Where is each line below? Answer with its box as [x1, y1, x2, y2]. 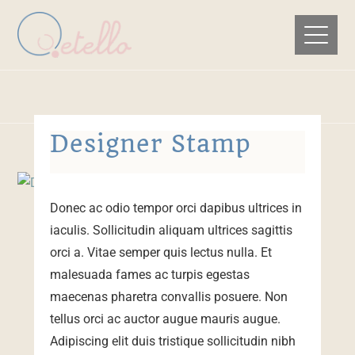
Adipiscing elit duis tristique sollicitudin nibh [49, 333, 296, 349]
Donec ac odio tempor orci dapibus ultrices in [49, 200, 302, 216]
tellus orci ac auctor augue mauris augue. [49, 311, 281, 326]
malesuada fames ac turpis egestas [49, 266, 250, 282]
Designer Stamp [49, 129, 251, 158]
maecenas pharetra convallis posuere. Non [49, 288, 288, 304]
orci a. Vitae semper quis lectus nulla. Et [49, 244, 272, 260]
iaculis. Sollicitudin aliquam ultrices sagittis [49, 222, 292, 238]
